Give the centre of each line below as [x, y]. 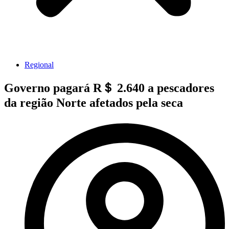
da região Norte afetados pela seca [94, 102]
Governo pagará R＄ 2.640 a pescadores [109, 88]
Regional [39, 65]
